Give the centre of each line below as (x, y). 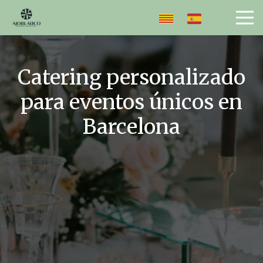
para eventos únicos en (131, 102)
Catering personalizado (131, 78)
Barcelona (131, 127)
